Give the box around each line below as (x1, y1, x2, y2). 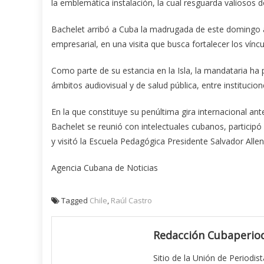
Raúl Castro (111, 194, 152, 206)
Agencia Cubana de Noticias (51, 161, 158, 173)
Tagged (61, 194, 90, 206)
